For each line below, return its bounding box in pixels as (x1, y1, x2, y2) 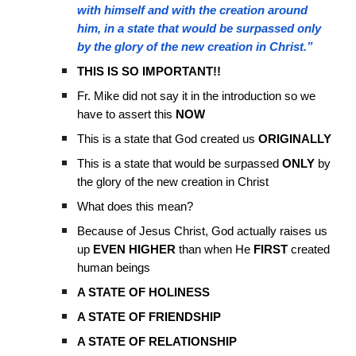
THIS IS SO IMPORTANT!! (77, 65, 222, 78)
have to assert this (77, 108, 176, 121)
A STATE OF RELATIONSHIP (77, 335, 238, 348)
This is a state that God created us (77, 133, 259, 145)
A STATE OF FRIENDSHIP (77, 311, 222, 323)
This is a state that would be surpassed (77, 157, 283, 170)
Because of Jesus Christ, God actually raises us (77, 225, 328, 238)
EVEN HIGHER (90, 243, 176, 256)
